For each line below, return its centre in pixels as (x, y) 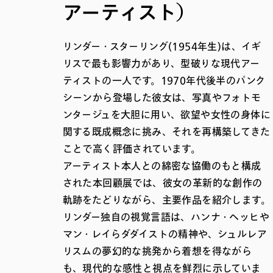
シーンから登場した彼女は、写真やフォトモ (162, 98)
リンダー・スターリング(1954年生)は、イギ (162, 47)
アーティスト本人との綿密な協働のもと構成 (162, 166)
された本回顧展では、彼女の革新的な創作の (162, 183)
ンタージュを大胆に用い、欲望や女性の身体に (166, 115)
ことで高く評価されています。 (132, 149)
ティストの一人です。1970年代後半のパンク (164, 81)
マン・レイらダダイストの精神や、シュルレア (165, 234)
